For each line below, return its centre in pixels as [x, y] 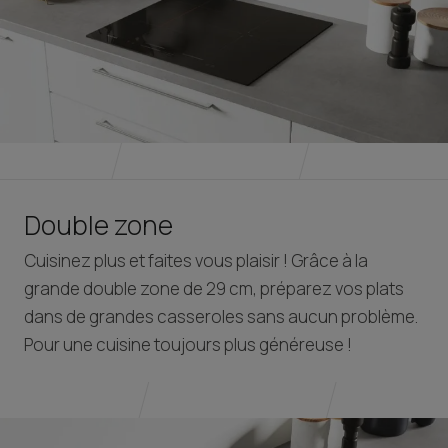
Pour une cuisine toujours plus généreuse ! [188, 345]
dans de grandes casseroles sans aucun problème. [221, 317]
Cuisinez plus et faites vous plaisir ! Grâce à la [196, 261]
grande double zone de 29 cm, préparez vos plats [214, 289]
